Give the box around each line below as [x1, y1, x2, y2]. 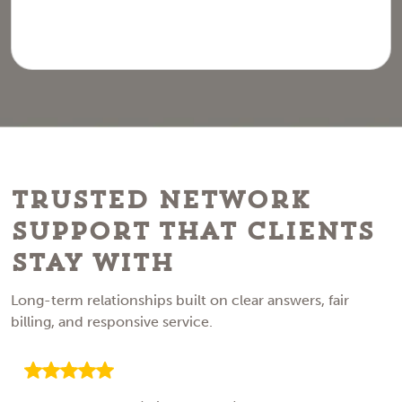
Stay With [11, 251, 173, 275]
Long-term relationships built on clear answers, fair [11, 292, 349, 309]
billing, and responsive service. [11, 313, 213, 330]
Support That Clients [11, 220, 374, 244]
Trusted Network [11, 188, 310, 213]
